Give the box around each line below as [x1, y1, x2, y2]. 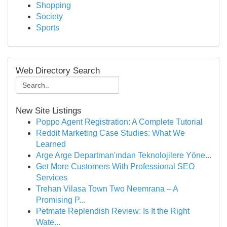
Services [36, 173, 67, 182]
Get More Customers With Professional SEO [36, 162, 195, 171]
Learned [36, 140, 66, 148]
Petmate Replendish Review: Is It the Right [36, 207, 190, 215]
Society [36, 12, 63, 21]
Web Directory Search [16, 66, 100, 75]
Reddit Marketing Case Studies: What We [36, 129, 185, 137]
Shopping [36, 1, 71, 10]
